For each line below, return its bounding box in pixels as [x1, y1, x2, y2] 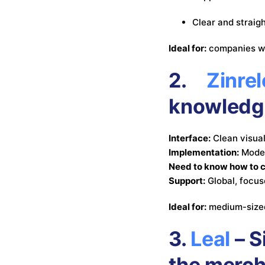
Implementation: [169, 146, 240, 158]
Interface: [169, 132, 211, 144]
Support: [169, 174, 206, 186]
